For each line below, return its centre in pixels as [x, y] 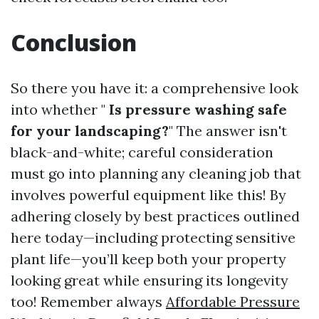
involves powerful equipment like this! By [148, 195]
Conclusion [74, 42]
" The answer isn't [228, 131]
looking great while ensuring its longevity [150, 280]
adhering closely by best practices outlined [155, 216]
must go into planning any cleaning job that [156, 173]
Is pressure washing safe [196, 109]
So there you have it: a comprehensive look [155, 88]
